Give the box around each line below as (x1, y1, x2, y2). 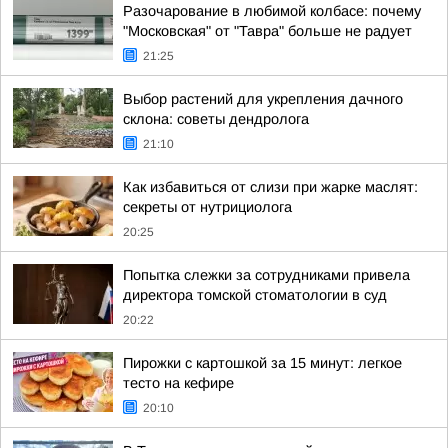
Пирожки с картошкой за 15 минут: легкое (123, 355, 402, 371)
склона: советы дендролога (123, 111, 309, 127)
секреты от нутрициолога (123, 199, 292, 215)
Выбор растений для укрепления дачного (123, 91, 403, 107)
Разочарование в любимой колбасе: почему (123, 3, 421, 19)
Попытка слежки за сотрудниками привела (123, 267, 410, 283)
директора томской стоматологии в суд (123, 287, 387, 303)
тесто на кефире (123, 375, 234, 391)
